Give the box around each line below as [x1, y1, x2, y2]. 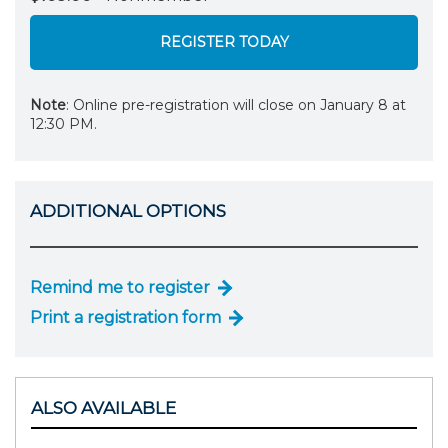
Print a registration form [30, 307, 221, 327]
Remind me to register [30, 277, 210, 297]
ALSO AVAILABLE [31, 397, 176, 418]
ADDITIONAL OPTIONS [30, 201, 226, 222]
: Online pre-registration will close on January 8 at [66, 96, 406, 115]
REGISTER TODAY [159, 33, 289, 52]
